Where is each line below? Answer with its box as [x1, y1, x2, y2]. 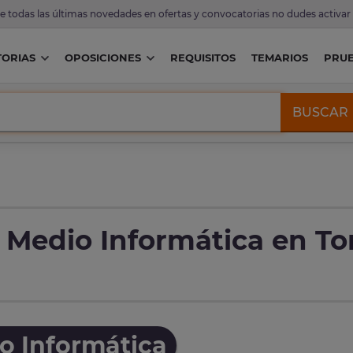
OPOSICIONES [64, 51, 141, 65]
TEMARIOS [251, 51, 308, 65]
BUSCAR [292, 104, 349, 120]
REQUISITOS [169, 51, 236, 65]
